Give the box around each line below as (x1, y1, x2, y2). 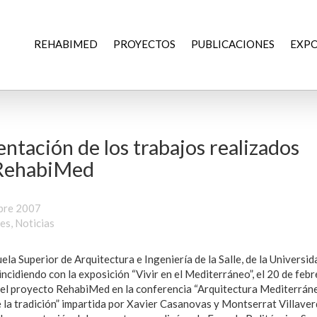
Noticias (14, 217, 54, 229)
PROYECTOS (113, 38, 175, 50)
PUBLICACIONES (190, 38, 275, 50)
